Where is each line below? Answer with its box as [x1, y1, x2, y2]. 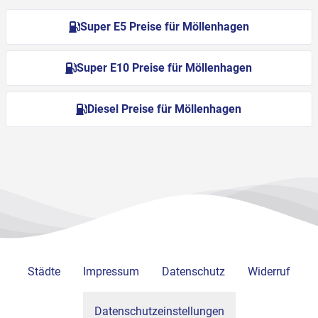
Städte [28, 265, 60, 279]
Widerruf [248, 265, 290, 279]
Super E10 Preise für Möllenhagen [77, 61, 253, 75]
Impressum [83, 265, 139, 279]
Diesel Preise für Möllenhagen [87, 102, 242, 116]
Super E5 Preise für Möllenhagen [79, 20, 249, 34]
